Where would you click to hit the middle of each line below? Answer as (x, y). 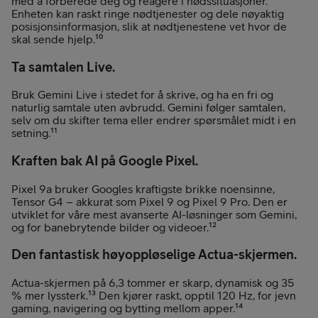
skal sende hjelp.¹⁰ (57, 39)
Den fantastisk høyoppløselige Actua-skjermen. (154, 254)
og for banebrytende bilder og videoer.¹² (114, 227)
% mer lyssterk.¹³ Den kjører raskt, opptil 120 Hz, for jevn (154, 296)
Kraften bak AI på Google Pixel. (105, 160)
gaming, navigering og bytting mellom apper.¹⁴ (127, 308)
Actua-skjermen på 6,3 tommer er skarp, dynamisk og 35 (153, 283)
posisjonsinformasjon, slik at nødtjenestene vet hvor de (149, 26)
